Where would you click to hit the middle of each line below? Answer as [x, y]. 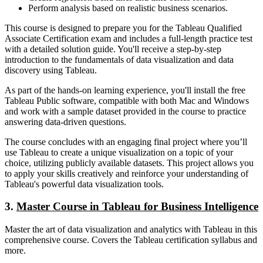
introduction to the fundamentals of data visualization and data [119, 59]
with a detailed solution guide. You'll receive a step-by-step [113, 49]
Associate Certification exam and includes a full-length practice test [129, 38]
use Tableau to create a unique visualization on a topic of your [119, 152]
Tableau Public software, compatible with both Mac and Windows [127, 100]
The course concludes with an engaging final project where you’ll [126, 141]
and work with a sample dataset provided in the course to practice [125, 111]
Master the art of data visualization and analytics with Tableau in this [131, 230]
